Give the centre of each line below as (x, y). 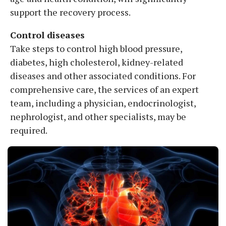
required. (29, 130)
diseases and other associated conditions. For (103, 75)
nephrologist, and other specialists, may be (98, 116)
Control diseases (47, 35)
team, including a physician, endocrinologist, (103, 103)
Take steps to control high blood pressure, (96, 48)
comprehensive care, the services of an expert (104, 89)
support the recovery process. (70, 12)
